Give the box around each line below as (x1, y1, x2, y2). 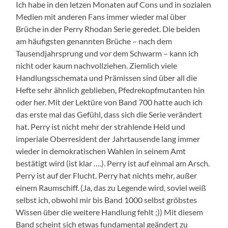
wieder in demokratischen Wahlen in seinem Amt (16, 146, 186, 156)
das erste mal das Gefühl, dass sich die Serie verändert (16, 109, 203, 120)
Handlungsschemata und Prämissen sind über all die (16, 73, 197, 83)
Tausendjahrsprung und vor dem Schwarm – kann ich (16, 48, 199, 59)
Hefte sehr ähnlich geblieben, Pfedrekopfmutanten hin (16, 85, 205, 95)
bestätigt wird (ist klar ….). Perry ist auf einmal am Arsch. (16, 158, 210, 168)
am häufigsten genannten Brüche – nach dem (16, 36, 173, 46)
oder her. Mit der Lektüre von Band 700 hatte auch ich (16, 97, 203, 107)
